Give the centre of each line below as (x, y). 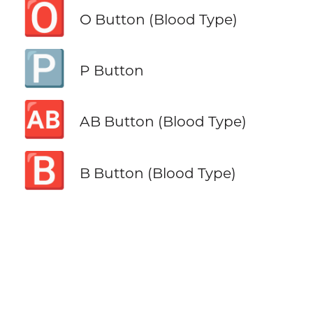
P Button (111, 71)
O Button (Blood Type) (158, 20)
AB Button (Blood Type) (163, 122)
